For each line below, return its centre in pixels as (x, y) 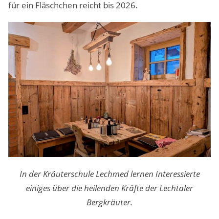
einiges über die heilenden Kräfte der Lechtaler (109, 188)
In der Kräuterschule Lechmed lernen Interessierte (109, 174)
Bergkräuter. (109, 202)
